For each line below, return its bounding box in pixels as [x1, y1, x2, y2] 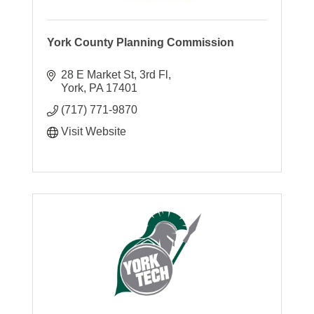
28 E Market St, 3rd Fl [61, 68, 169, 81]
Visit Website [61, 125, 127, 137]
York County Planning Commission [47, 36, 235, 48]
